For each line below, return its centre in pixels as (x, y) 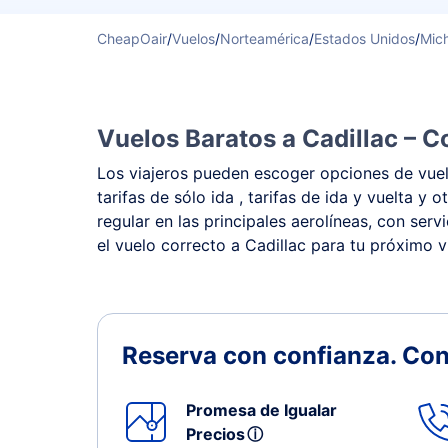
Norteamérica (264, 38)
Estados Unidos (364, 38)
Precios (219, 434)
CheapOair (132, 38)
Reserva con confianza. (262, 355)
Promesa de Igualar (261, 410)
